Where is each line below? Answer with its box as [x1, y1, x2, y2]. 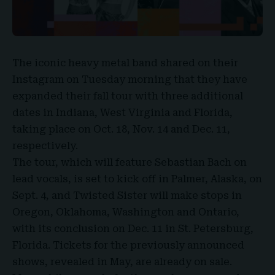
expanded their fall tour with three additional [12, 90, 243, 102]
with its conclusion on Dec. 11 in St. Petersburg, [12, 222, 254, 234]
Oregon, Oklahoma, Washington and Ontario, [12, 206, 239, 218]
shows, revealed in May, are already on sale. [12, 255, 232, 268]
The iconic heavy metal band [12, 56, 160, 69]
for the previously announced [91, 239, 244, 251]
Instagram [12, 73, 64, 85]
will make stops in [147, 189, 242, 201]
